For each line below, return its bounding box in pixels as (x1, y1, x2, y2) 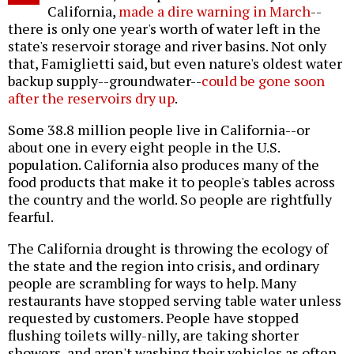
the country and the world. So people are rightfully (8, 190, 332, 209)
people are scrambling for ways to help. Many (8, 273, 296, 293)
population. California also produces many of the (8, 155, 319, 175)
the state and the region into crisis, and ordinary (8, 256, 319, 276)
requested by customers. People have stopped (8, 308, 299, 328)
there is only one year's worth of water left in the (8, 19, 321, 39)
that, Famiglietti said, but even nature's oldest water (8, 54, 342, 73)
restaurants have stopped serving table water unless (8, 291, 341, 311)
